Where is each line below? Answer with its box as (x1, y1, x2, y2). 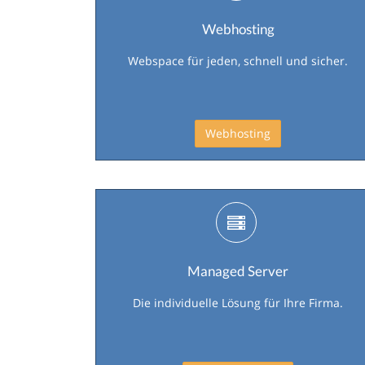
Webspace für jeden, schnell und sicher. (128, 53, 348, 68)
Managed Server (187, 262, 288, 279)
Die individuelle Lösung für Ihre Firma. (133, 295, 343, 310)
